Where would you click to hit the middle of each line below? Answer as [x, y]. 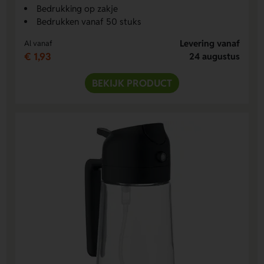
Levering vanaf [209, 44]
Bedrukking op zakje [77, 9]
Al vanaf [39, 44]
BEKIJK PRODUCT [132, 83]
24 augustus [214, 57]
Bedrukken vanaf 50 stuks [89, 22]
